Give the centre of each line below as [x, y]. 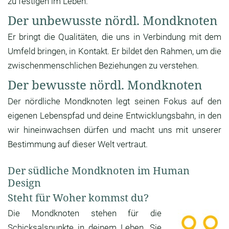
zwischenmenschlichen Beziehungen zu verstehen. [103, 66]
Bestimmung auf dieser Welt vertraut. [78, 144]
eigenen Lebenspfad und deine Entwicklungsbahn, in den [114, 116]
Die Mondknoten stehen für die [85, 213]
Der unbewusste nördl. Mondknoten [112, 20]
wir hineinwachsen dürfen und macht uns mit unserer [114, 130]
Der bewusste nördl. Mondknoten [105, 85]
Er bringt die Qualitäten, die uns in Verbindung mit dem [114, 37]
